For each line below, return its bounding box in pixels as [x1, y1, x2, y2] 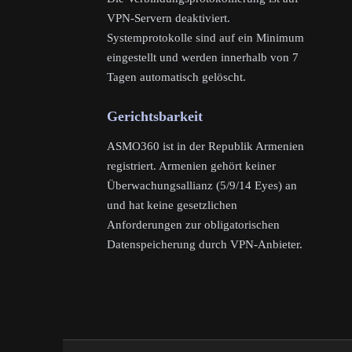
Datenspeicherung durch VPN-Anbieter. [107, 238, 302, 251]
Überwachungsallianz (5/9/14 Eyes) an [107, 179, 297, 192]
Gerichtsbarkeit [107, 108, 203, 125]
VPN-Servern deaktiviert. [107, 12, 230, 25]
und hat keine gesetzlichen [107, 199, 237, 212]
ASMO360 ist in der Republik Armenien [107, 140, 304, 153]
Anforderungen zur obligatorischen [107, 218, 280, 232]
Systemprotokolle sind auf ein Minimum [107, 31, 304, 45]
